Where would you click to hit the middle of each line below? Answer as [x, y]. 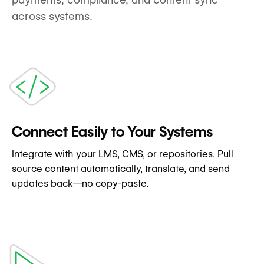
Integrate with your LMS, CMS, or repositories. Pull [123, 154]
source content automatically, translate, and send [121, 169]
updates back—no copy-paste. [80, 184]
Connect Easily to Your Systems [113, 132]
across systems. [52, 16]
